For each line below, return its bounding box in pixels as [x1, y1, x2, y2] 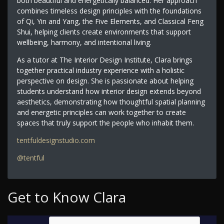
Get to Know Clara [7, 187, 126, 207]
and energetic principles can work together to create [16, 107, 186, 117]
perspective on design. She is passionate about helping [16, 75, 193, 85]
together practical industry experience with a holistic [16, 65, 184, 75]
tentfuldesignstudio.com [16, 135, 95, 145]
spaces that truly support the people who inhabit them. [16, 117, 194, 127]
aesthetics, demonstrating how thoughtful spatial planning [16, 96, 205, 106]
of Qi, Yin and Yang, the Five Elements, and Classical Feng [16, 16, 203, 26]
